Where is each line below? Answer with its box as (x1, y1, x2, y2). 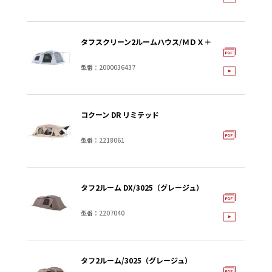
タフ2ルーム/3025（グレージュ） (81, 255, 192, 265)
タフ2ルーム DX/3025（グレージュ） (81, 182, 203, 192)
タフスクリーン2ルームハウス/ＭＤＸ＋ (81, 36, 211, 47)
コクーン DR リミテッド (81, 109, 159, 120)
